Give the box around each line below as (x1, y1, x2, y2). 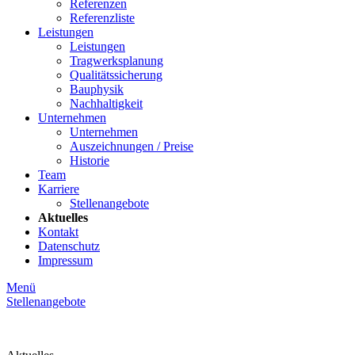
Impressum (38, 254, 93, 267)
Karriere (38, 182, 79, 196)
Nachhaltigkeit (70, 97, 143, 110)
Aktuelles (38, 211, 88, 224)
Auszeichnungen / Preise (70, 139, 193, 153)
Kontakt (38, 225, 78, 239)
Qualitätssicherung (70, 68, 162, 82)
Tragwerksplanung (70, 54, 163, 67)
